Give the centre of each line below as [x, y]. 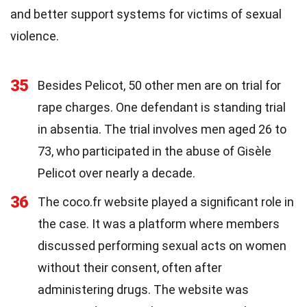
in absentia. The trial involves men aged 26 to [162, 130]
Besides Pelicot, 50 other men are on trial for [159, 86]
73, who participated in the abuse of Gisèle [155, 151]
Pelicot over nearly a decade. [116, 173]
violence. [35, 36]
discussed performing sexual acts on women [162, 246]
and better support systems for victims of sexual [146, 14]
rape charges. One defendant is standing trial [162, 108]
